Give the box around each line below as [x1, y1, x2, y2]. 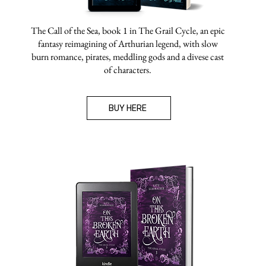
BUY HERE [109, 103, 147, 113]
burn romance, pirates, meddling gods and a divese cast [31, 50, 224, 63]
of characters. [104, 64, 151, 76]
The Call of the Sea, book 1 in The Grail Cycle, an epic [30, 24, 225, 37]
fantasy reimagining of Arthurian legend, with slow [37, 37, 218, 50]
